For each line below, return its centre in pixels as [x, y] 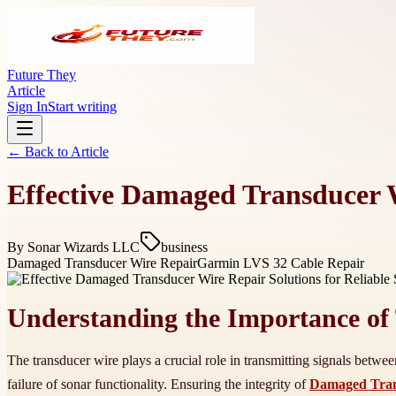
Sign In [27, 107]
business [184, 247]
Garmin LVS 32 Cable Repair [281, 263]
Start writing [82, 107]
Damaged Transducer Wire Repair [102, 263]
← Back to [39, 152]
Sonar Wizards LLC [84, 247]
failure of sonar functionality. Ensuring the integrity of [158, 385]
